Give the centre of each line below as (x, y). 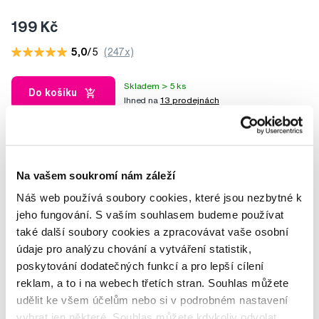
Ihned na (142, 100)
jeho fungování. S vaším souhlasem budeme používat (150, 214)
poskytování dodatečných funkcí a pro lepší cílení (140, 266)
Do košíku (53, 93)
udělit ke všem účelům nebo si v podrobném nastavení (152, 300)
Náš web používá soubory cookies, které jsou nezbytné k (159, 197)
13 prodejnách (189, 100)
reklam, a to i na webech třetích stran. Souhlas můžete (152, 283)
